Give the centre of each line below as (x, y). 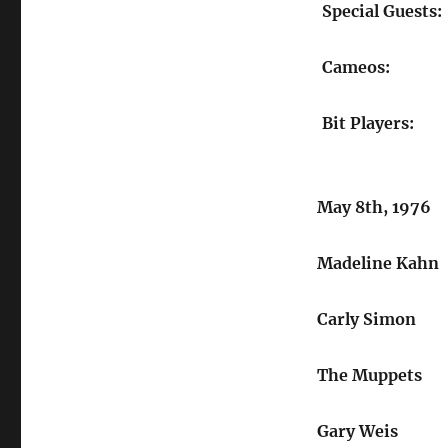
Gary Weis (357, 431)
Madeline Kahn (377, 263)
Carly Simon (366, 319)
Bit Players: (367, 123)
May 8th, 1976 (373, 207)
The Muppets (369, 375)
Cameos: (355, 67)
